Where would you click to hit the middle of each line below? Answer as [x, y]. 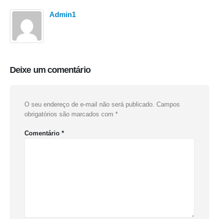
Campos [168, 105]
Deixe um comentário [50, 70]
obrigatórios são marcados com [70, 114]
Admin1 [63, 14]
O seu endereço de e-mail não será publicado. [89, 105]
